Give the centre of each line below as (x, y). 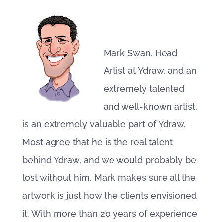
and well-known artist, (150, 106)
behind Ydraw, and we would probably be (109, 160)
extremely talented (144, 88)
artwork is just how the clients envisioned (109, 195)
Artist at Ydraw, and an (150, 71)
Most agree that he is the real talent (97, 142)
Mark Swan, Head (140, 53)
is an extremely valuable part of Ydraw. (104, 124)
